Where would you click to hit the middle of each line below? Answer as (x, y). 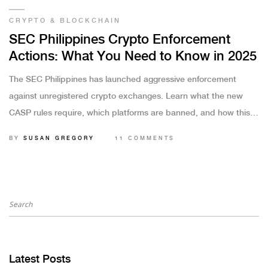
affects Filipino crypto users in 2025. (79, 130)
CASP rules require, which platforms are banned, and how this (130, 113)
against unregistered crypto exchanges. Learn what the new (126, 97)
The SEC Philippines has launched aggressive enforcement (123, 80)
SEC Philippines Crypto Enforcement (120, 40)
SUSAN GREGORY (59, 139)
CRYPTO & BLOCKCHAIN (65, 21)
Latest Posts (40, 260)
